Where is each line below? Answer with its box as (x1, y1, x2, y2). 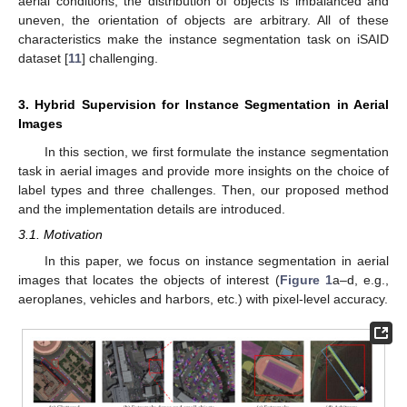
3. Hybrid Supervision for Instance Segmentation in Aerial (18, 97, 389, 113)
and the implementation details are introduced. (18, 202, 285, 217)
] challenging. (82, 51, 158, 66)
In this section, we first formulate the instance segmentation (44, 144, 389, 160)
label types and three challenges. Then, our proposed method (18, 183, 389, 198)
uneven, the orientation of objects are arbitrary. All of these (18, 13, 389, 28)
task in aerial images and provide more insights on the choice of (18, 164, 389, 179)
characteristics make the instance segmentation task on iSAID (18, 32, 389, 47)
